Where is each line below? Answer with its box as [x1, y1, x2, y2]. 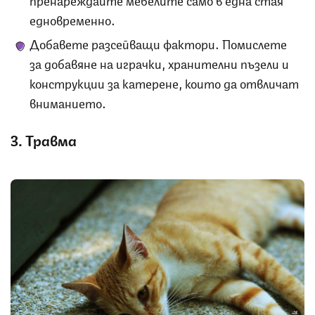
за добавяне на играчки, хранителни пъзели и [30, 53, 289, 72]
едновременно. [30, 9, 115, 28]
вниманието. [30, 92, 106, 111]
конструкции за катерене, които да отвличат [30, 72, 299, 91]
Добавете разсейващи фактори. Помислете [30, 33, 287, 52]
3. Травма [11, 129, 77, 150]
